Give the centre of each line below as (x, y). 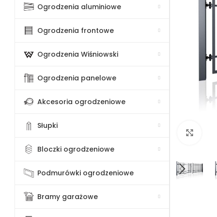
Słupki (48, 126)
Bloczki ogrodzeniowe (76, 149)
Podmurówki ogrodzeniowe (86, 173)
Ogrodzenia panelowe (77, 78)
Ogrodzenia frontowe (76, 31)
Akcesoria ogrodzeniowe (82, 102)
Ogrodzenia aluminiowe (79, 7)
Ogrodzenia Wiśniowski (78, 54)
